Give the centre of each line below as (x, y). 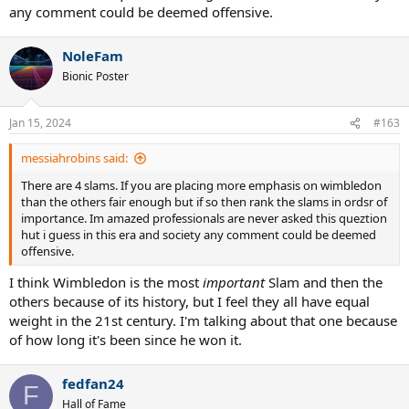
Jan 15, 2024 (40, 123)
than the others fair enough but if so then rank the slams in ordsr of (204, 202)
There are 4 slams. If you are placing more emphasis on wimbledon (201, 185)
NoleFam (93, 55)
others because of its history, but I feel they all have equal (189, 301)
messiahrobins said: (74, 158)
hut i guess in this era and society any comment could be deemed (199, 235)
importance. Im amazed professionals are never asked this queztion (204, 218)
